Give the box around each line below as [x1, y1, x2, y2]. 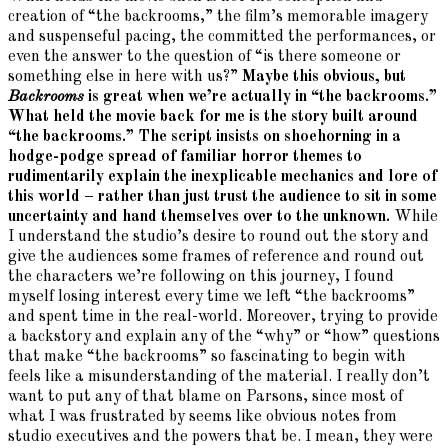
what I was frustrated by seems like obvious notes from [8, 409, 397, 426]
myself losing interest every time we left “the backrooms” [8, 289, 415, 306]
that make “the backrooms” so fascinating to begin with [8, 349, 406, 366]
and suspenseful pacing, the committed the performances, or [8, 29, 436, 46]
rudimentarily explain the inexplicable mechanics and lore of [8, 169, 437, 186]
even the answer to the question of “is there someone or [8, 49, 401, 66]
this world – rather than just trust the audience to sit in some [8, 189, 437, 206]
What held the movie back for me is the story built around [8, 109, 418, 126]
